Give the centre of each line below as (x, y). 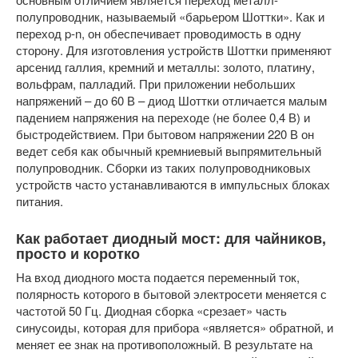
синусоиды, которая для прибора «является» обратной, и (175, 327)
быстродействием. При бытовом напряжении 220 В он (165, 134)
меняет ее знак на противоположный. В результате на (164, 344)
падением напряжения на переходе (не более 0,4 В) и (163, 117)
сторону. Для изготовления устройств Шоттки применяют (174, 50)
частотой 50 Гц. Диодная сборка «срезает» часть (151, 310)
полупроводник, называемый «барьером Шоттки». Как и (170, 16)
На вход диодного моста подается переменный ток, (158, 277)
